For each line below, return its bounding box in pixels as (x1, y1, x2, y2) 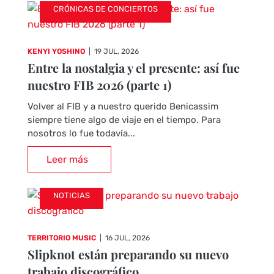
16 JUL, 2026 (105, 234, 150, 242)
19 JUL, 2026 (94, 47, 139, 56)
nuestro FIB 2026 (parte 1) (27, 76, 171, 93)
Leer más (46, 154, 88, 165)
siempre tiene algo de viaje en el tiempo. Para (27, 114, 221, 125)
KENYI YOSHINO (27, 47, 85, 56)
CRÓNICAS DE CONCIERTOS (53, 4, 158, 13)
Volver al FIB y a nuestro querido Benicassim (27, 101, 218, 112)
